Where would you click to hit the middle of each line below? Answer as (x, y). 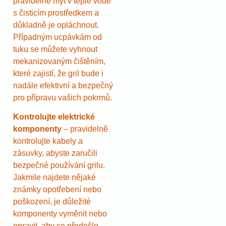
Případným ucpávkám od (58, 37)
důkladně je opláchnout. (56, 25)
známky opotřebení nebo (57, 189)
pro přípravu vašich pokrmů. (63, 97)
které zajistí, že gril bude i (58, 73)
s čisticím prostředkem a (56, 13)
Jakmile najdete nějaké (54, 177)
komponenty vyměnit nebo (60, 213)
